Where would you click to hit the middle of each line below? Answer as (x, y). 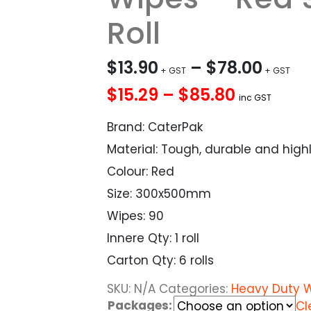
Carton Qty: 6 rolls (160, 261)
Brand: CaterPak (155, 127)
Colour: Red (141, 172)
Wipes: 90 (135, 216)
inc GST (255, 98)
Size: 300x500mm (159, 194)
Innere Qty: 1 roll (153, 238)
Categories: (195, 289)
